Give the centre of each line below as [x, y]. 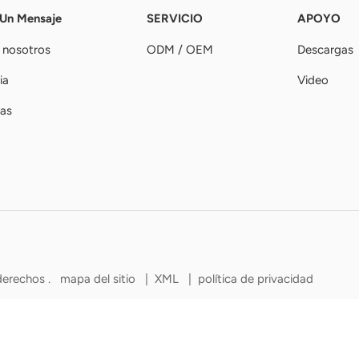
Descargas [325, 49]
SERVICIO [174, 18]
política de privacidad [256, 279]
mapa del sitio [99, 279]
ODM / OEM [179, 49]
